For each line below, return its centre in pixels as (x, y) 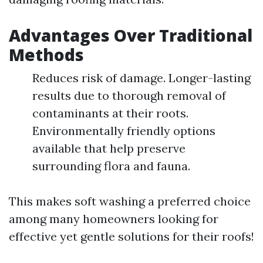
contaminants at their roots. (110, 113)
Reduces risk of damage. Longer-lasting (141, 78)
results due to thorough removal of (129, 95)
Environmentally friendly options (124, 131)
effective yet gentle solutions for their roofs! (131, 236)
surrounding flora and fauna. (111, 166)
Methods (46, 55)
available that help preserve (109, 148)
